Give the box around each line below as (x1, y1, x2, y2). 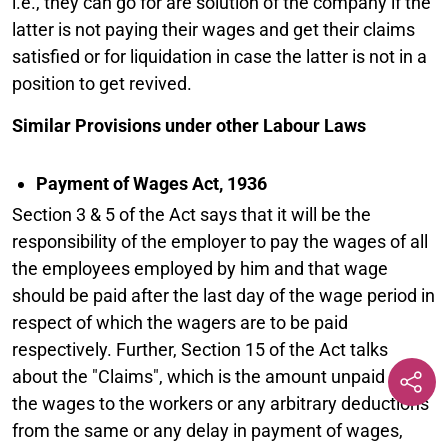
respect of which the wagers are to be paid (12, 311, 348, 333)
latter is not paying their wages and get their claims (12, 18, 415, 40)
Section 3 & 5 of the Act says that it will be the (12, 203, 371, 225)
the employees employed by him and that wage (12, 257, 388, 279)
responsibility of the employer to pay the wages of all (12, 230, 428, 252)
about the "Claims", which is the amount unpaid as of (12, 365, 428, 387)
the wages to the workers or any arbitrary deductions (12, 392, 429, 414)
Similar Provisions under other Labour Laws (12, 114, 366, 136)
